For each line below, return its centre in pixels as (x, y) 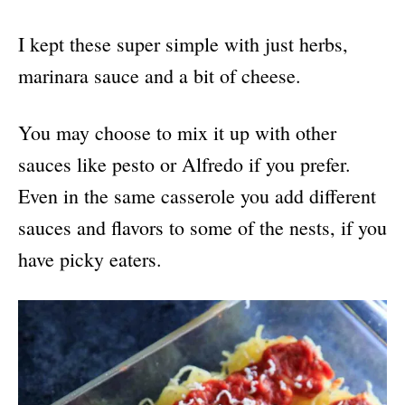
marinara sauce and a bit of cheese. (160, 76)
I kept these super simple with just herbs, (183, 44)
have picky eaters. (90, 259)
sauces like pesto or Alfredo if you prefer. (184, 165)
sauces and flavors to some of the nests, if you (202, 228)
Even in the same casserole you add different (197, 196)
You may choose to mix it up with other (177, 133)
